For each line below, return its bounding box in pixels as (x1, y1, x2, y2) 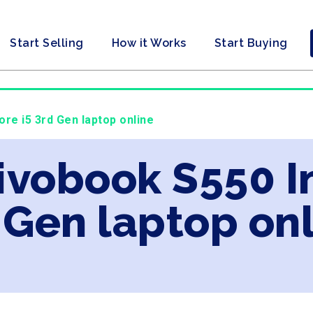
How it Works (111, 36, 187, 50)
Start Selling (10, 36, 84, 50)
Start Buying (214, 36, 288, 50)
